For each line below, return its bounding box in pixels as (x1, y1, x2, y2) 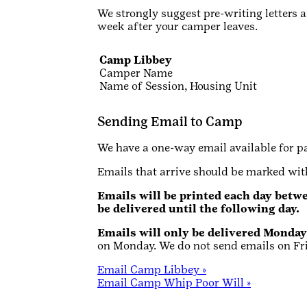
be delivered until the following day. (97, 202, 299, 216)
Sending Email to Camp (97, 114, 243, 130)
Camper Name (99, 66, 173, 79)
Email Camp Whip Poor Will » (97, 276, 251, 290)
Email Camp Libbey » (97, 263, 206, 277)
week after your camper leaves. (97, 19, 258, 33)
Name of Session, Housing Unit (99, 79, 257, 93)
